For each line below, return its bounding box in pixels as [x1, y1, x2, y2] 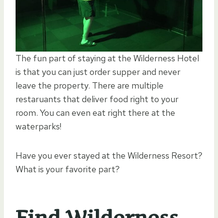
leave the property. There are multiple [16, 79, 163, 91]
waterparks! [16, 120, 61, 132]
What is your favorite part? [16, 163, 120, 175]
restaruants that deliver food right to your [16, 93, 179, 105]
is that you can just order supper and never [16, 66, 181, 77]
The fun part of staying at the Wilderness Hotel [16, 52, 199, 64]
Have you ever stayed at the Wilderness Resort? [16, 149, 202, 161]
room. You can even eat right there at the [16, 107, 175, 118]
